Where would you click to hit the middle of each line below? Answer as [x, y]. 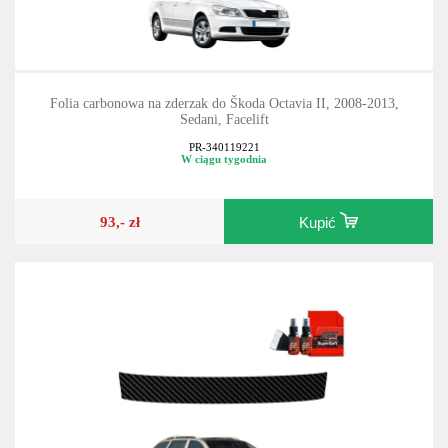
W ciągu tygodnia [224, 159]
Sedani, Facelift [224, 119]
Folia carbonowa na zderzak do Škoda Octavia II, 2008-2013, [224, 103]
